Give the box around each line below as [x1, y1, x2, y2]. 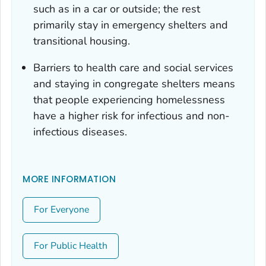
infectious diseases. [33, 125, 127, 140]
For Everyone [34, 203, 89, 217]
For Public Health [34, 239, 107, 253]
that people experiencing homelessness [33, 93, 225, 107]
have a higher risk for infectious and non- [33, 109, 230, 123]
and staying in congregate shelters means [33, 77, 235, 91]
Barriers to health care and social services [33, 61, 233, 75]
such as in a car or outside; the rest [33, 2, 200, 17]
